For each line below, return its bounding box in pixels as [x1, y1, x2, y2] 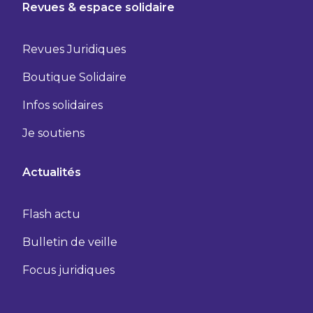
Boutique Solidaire [22, 70, 126, 84]
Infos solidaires [22, 98, 103, 112]
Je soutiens [22, 126, 85, 140]
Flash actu [22, 207, 80, 221]
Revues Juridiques [22, 42, 126, 56]
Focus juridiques [22, 263, 115, 277]
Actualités [22, 165, 81, 179]
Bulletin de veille [22, 235, 117, 249]
